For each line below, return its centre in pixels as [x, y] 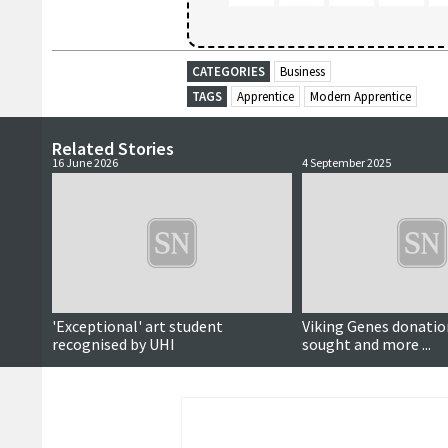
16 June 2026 [85, 162]
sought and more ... [366, 344]
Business [302, 71]
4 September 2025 [346, 162]
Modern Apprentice [360, 96]
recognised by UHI [113, 344]
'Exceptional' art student [137, 326]
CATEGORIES [228, 71]
